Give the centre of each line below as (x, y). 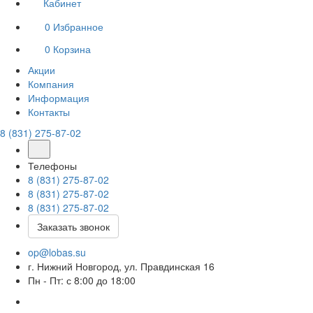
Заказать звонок (73, 226)
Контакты (49, 112)
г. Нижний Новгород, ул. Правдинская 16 (121, 266)
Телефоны (52, 166)
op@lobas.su (57, 252)
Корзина (72, 49)
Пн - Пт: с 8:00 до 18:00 (82, 280)
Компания (51, 84)
